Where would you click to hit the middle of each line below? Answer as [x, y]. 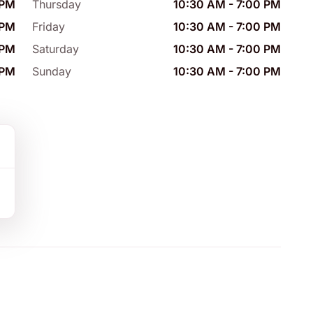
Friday [49, 27]
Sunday [52, 72]
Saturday [56, 49]
